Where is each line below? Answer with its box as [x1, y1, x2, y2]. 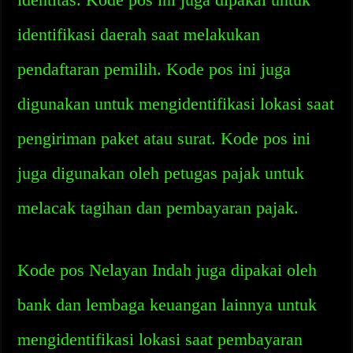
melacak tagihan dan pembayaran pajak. [17, 198, 299, 217]
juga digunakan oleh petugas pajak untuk [17, 163, 305, 183]
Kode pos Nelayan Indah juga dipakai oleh [17, 260, 318, 280]
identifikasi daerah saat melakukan [17, 24, 261, 44]
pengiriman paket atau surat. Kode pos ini [17, 128, 311, 148]
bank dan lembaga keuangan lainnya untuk [17, 295, 318, 314]
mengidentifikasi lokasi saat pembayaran [17, 329, 303, 349]
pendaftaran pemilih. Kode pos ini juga [17, 59, 292, 79]
